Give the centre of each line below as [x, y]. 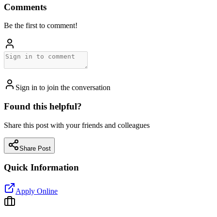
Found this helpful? [43, 107]
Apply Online [37, 191]
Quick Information [41, 168]
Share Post [35, 148]
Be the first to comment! [41, 26]
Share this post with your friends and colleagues [77, 125]
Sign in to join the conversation [63, 88]
